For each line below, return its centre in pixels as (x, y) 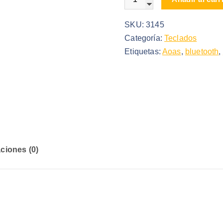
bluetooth (202, 52)
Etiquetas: (144, 52)
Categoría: (145, 38)
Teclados (181, 38)
